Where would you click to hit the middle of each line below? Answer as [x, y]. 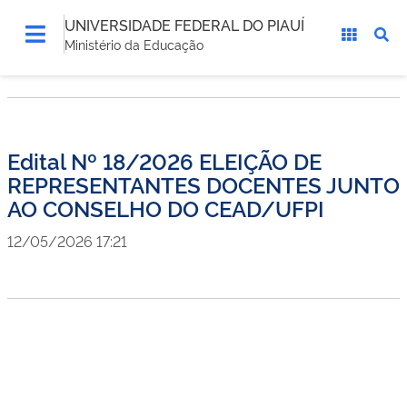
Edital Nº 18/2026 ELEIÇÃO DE [164, 160]
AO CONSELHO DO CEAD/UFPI [166, 208]
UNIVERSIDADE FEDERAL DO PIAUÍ [184, 25]
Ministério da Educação [134, 44]
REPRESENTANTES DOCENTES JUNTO [203, 184]
